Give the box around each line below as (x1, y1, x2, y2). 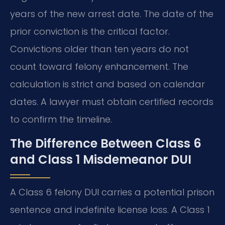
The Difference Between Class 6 (10, 135, 201, 152)
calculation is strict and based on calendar (10, 78, 205, 91)
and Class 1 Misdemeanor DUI (10, 151, 191, 168)
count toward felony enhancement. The (10, 60, 188, 73)
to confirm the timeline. (10, 113, 112, 126)
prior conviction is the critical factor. (10, 25, 170, 38)
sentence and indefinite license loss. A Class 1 (10, 203, 210, 216)
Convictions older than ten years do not (10, 43, 189, 56)
